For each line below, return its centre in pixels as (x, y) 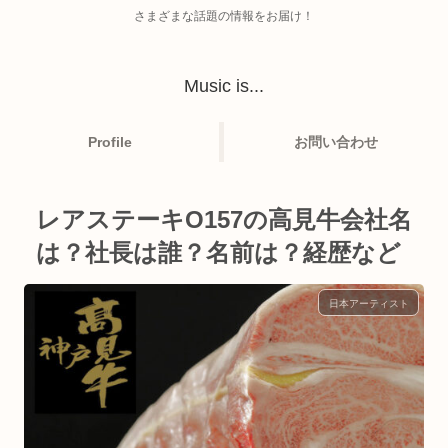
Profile (109, 142)
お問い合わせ (336, 142)
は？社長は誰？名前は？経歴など (218, 253)
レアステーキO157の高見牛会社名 (224, 220)
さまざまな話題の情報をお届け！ (224, 16)
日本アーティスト (368, 303)
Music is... (224, 86)
